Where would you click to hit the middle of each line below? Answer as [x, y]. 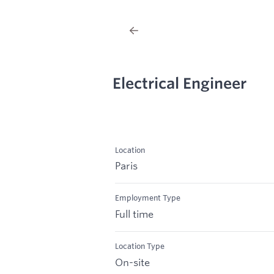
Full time [134, 214]
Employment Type [148, 198]
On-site [132, 262]
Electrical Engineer [180, 84]
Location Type [140, 246]
